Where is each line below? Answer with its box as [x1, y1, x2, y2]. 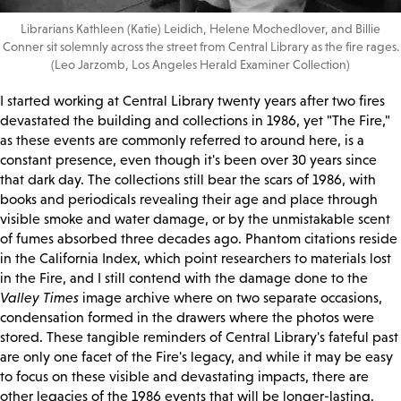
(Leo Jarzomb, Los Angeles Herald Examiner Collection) [51, 57, 350, 73]
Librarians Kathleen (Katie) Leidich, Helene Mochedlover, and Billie [21, 21, 380, 37]
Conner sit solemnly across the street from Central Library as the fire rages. [2, 39, 399, 55]
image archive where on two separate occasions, [79, 290, 382, 306]
